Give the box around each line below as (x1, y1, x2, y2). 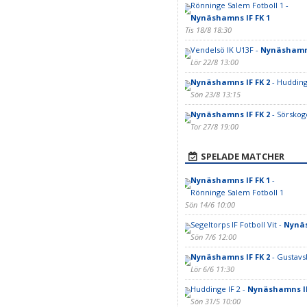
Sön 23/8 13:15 (190, 89, 241, 99)
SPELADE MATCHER (200, 150, 284, 162)
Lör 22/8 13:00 (190, 57, 238, 67)
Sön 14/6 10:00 (184, 199, 235, 210)
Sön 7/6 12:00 (190, 232, 236, 242)
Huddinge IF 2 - (190, 284, 247, 294)
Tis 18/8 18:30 (184, 25, 232, 35)
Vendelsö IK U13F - (190, 45, 260, 55)
